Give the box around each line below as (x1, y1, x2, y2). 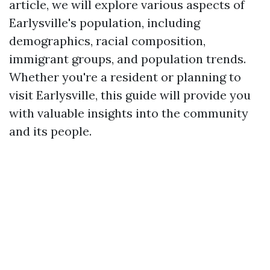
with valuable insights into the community (9, 105, 248, 121)
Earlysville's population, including (9, 15, 200, 30)
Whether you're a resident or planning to (9, 69, 241, 84)
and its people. (9, 124, 92, 139)
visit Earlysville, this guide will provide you (9, 87, 251, 102)
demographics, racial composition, (9, 33, 206, 48)
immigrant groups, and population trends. (9, 51, 246, 66)
